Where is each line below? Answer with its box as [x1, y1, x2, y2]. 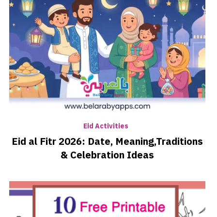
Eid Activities [83, 121, 129, 132]
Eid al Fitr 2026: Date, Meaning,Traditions [11, 134, 203, 149]
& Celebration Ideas [60, 148, 154, 163]
